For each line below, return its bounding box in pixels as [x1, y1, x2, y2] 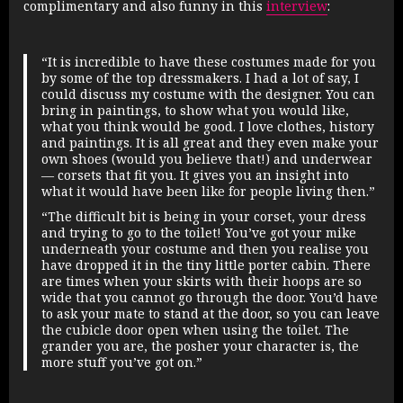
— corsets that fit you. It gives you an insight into [40, 166, 349, 184]
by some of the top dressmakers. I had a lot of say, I [40, 69, 359, 87]
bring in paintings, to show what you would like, [40, 102, 349, 120]
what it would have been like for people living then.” [40, 183, 375, 201]
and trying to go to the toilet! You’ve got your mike [40, 224, 356, 242]
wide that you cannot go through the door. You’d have [40, 289, 378, 307]
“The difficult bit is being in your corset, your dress [40, 208, 366, 226]
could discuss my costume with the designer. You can [40, 85, 375, 103]
